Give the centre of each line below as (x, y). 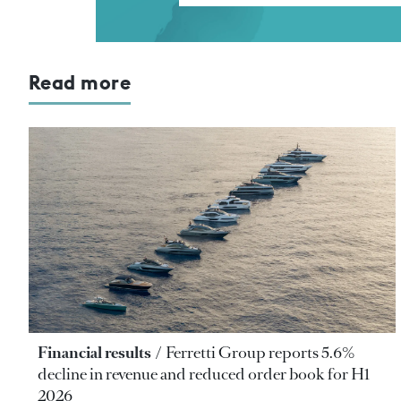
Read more (80, 82)
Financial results (94, 353)
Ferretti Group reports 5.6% (260, 353)
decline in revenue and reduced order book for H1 (204, 375)
